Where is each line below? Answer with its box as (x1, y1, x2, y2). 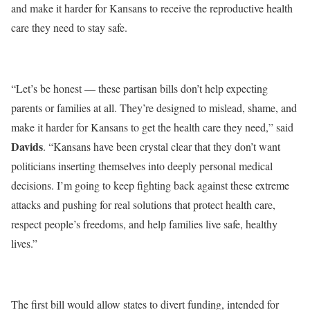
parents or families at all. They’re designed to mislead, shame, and (11, 100, 297, 115)
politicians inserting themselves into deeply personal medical (11, 158, 273, 173)
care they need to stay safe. (11, 20, 127, 35)
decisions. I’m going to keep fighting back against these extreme (11, 178, 289, 192)
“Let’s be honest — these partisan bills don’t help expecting (11, 81, 268, 95)
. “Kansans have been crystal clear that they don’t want (43, 139, 280, 154)
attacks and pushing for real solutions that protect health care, (11, 197, 275, 212)
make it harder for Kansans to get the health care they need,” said (11, 120, 293, 134)
